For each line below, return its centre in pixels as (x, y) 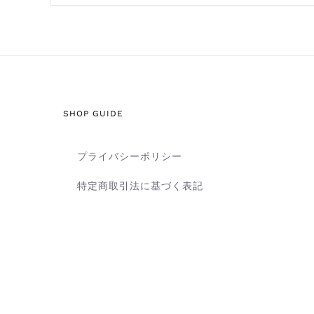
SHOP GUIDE (93, 113)
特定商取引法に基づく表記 (140, 185)
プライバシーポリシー (130, 156)
